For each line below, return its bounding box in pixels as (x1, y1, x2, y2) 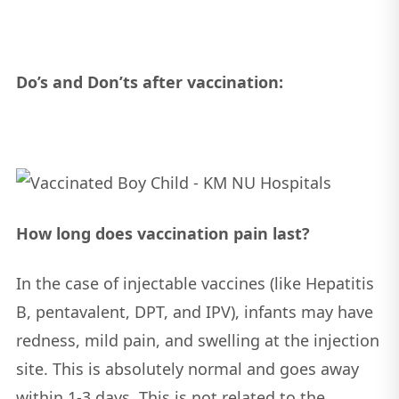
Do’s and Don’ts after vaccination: (15, 71, 283, 94)
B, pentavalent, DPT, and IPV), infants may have (15, 300, 373, 322)
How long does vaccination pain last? (15, 223, 310, 245)
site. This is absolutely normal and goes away (15, 357, 359, 379)
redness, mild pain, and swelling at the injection (15, 329, 379, 351)
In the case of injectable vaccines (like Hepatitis (15, 272, 374, 294)
